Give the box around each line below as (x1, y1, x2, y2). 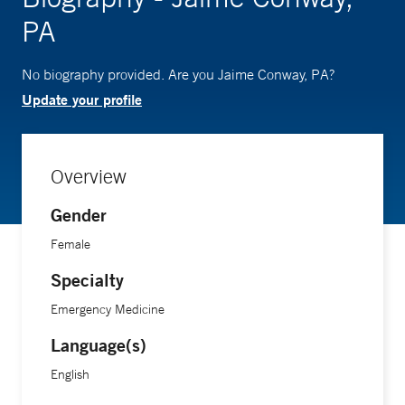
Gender (51, 203, 107, 226)
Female (51, 236, 90, 252)
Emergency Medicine (51, 301, 165, 317)
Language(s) (51, 334, 146, 356)
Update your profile (22, 89, 142, 108)
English (51, 366, 89, 382)
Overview (51, 165, 127, 188)
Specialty (51, 268, 124, 291)
